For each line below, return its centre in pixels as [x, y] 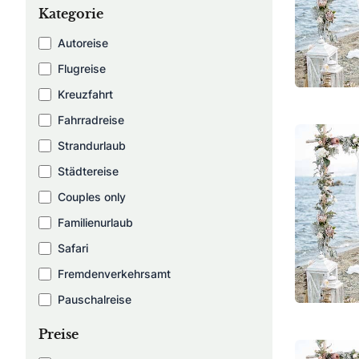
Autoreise [83, 42]
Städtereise [88, 171]
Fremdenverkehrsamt [114, 273]
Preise [58, 335]
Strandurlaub [92, 145]
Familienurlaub [95, 222]
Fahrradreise [91, 119]
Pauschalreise [95, 299]
